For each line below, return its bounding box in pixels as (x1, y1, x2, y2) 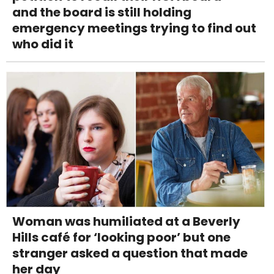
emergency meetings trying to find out (12, 19, 256, 37)
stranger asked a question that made (12, 244, 248, 262)
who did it (12, 35, 73, 53)
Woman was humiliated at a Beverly (12, 212, 240, 230)
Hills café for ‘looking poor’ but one (12, 228, 231, 246)
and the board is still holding (12, 3, 191, 21)
